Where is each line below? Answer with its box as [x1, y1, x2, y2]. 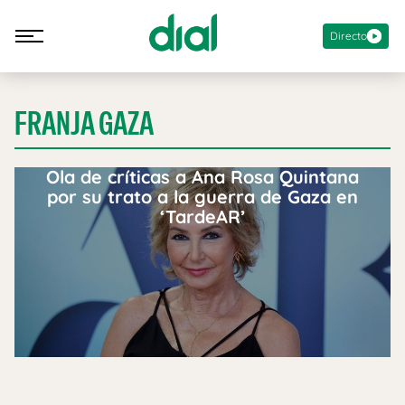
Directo [330, 28, 367, 42]
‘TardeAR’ [159, 205, 246, 228]
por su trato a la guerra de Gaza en [47, 185, 358, 208]
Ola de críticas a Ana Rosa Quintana [46, 165, 359, 188]
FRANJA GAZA [14, 102, 154, 145]
